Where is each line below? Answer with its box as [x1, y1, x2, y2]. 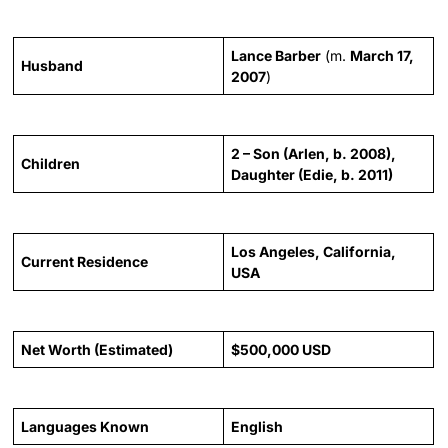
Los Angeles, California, [231, 242, 397, 260]
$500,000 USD [231, 340, 332, 358]
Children [21, 154, 81, 172]
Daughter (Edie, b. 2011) [231, 165, 394, 183]
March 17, [350, 46, 415, 64]
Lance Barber [231, 46, 322, 64]
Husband [21, 56, 84, 74]
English [231, 417, 284, 435]
